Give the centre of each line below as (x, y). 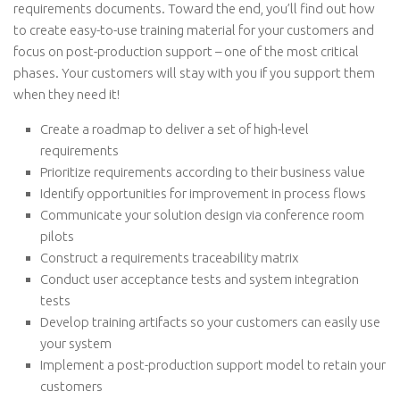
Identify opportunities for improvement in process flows (203, 193)
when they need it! (67, 94)
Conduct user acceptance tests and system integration (200, 279)
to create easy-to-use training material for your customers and (194, 30)
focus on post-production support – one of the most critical (186, 51)
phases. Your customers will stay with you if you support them (194, 73)
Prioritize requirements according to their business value (203, 172)
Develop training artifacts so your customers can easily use (210, 322)
